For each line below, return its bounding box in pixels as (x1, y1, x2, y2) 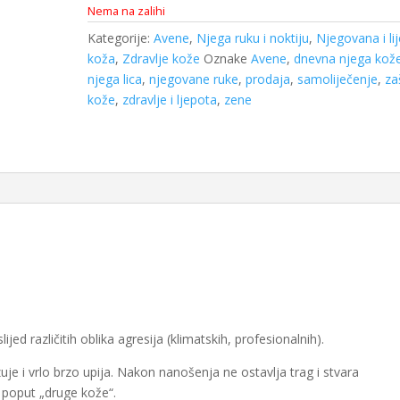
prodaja (246, 71, 291, 88)
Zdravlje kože (122, 50, 201, 68)
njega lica (87, 71, 143, 88)
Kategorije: (87, 29, 154, 47)
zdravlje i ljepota (122, 91, 218, 109)
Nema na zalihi (87, 3, 166, 20)
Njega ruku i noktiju (196, 29, 310, 47)
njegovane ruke (149, 71, 239, 88)
